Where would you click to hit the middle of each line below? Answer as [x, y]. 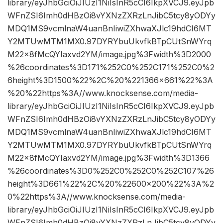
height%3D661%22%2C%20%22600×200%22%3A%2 [111, 184]
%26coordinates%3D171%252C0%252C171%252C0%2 [111, 67]
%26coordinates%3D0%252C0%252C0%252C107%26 [111, 171]
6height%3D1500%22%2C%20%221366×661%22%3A [110, 80]
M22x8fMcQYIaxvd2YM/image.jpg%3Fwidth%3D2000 [109, 55]
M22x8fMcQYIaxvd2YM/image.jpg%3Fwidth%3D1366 [109, 158]
